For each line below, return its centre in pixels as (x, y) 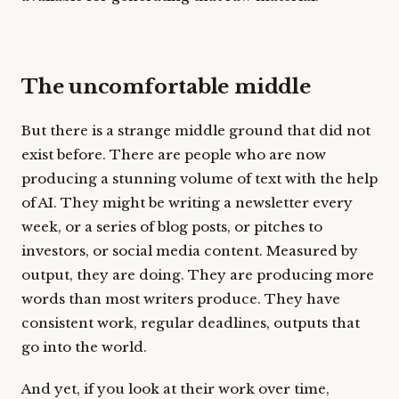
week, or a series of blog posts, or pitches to (172, 227)
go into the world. (84, 347)
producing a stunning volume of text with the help (199, 179)
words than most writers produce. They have (181, 299)
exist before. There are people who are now (174, 155)
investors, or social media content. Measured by (190, 251)
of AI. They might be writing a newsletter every (187, 203)
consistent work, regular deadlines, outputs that (191, 323)
